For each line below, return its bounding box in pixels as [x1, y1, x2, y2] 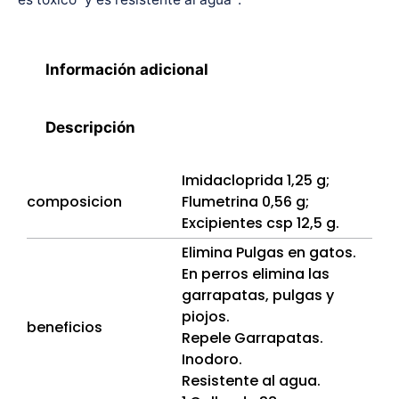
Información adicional [45, 61, 209, 79]
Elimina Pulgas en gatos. [182, 241, 356, 263]
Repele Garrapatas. [182, 327, 323, 348]
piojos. [182, 305, 230, 327]
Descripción [45, 118, 136, 137]
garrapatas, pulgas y [182, 284, 334, 305]
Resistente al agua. [182, 370, 321, 391]
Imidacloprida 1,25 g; [182, 169, 330, 191]
